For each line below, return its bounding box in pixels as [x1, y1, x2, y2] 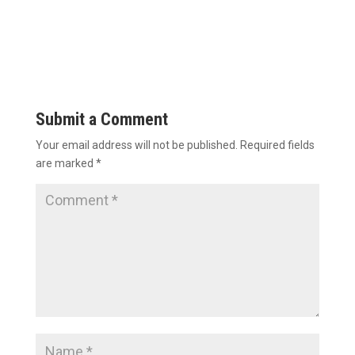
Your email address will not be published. [35, 138, 238, 151]
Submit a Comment [35, 109, 168, 129]
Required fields [239, 138, 315, 151]
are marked [35, 156, 96, 170]
